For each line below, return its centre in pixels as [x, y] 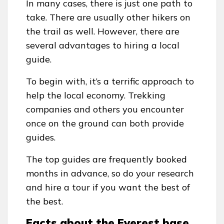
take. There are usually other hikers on [108, 17]
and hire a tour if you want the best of [108, 187]
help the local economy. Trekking [96, 95]
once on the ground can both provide [105, 123]
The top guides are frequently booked [106, 159]
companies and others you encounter [105, 109]
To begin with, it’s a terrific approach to [110, 81]
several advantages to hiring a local [103, 45]
